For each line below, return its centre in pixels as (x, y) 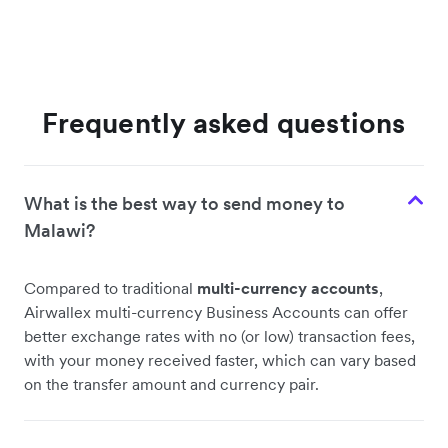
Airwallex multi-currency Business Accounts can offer (216, 312)
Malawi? (59, 231)
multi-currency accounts (288, 288)
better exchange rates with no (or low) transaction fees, (219, 336)
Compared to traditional (110, 288)
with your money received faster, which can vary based (220, 360)
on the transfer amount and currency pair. (171, 384)
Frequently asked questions (224, 123)
